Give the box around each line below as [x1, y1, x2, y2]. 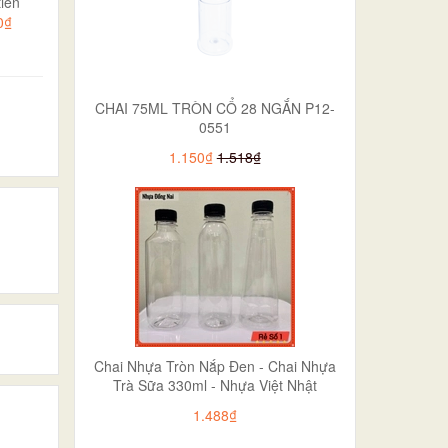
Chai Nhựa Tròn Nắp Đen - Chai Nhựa [93, 355, 336, 376]
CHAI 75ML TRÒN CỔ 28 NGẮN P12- [94, 97, 335, 118]
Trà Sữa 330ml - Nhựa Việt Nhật [112, 374, 317, 395]
